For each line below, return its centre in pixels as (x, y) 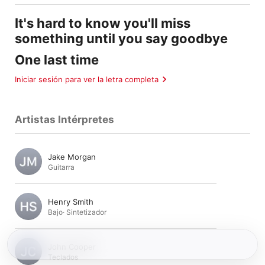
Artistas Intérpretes (64, 119)
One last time (57, 60)
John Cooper (72, 246)
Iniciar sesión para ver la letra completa (87, 79)
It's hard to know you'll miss (103, 23)
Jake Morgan (72, 156)
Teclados (63, 257)
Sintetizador (86, 212)
